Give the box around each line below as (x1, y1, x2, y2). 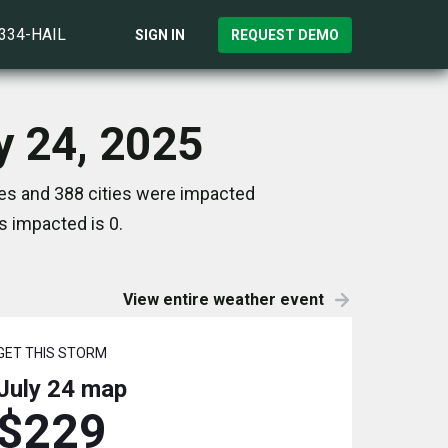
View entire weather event (123, 290, 324, 309)
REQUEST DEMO (231, 26, 339, 43)
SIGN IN (135, 26, 185, 43)
